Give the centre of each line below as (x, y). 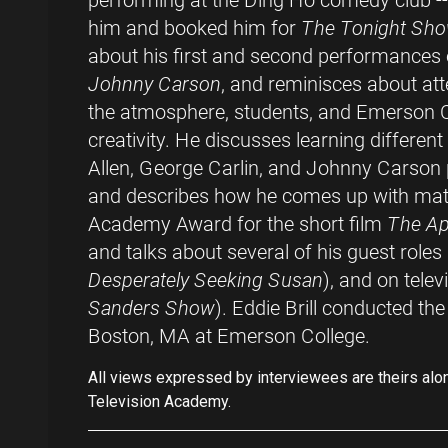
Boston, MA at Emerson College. (231, 336)
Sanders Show (151, 308)
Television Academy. (159, 402)
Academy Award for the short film (237, 224)
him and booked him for (194, 28)
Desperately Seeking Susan (205, 280)
